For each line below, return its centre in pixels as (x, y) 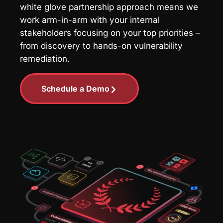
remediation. (45, 59)
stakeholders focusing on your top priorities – (110, 33)
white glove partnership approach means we (109, 7)
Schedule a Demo (75, 89)
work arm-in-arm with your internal (90, 20)
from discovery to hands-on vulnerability (101, 46)
